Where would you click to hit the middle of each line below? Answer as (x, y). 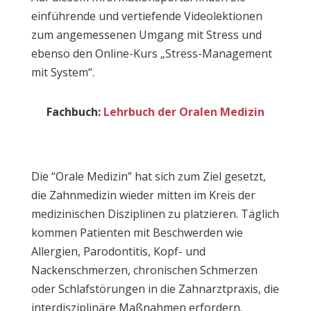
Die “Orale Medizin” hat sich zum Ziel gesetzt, (148, 176)
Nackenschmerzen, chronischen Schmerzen (144, 270)
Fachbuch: (75, 112)
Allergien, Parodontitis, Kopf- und (118, 251)
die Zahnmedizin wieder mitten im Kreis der (143, 195)
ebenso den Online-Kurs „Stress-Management (151, 53)
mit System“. (62, 72)
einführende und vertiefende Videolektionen (146, 16)
